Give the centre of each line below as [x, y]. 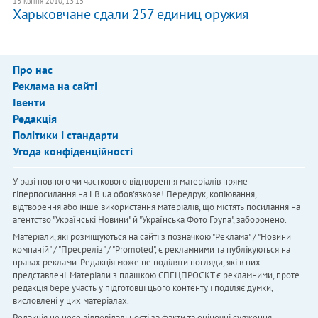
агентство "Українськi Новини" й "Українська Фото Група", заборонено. [149, 219]
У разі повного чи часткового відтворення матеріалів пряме [130, 181]
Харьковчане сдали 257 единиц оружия [131, 14]
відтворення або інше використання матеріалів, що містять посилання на [156, 207]
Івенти [29, 102]
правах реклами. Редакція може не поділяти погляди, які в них [136, 262]
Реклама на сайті [55, 86]
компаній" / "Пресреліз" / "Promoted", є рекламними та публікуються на [151, 249]
